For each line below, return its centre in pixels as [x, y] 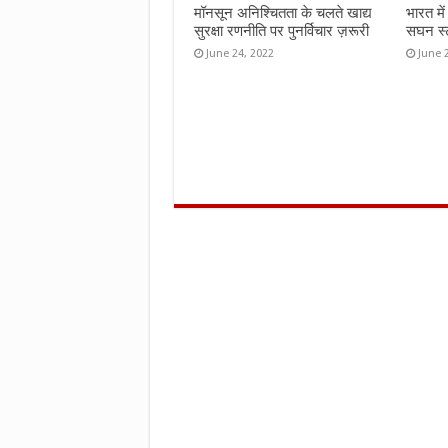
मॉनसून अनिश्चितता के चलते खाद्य [282, 13]
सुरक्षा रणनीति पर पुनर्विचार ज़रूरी [281, 31]
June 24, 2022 [239, 53]
